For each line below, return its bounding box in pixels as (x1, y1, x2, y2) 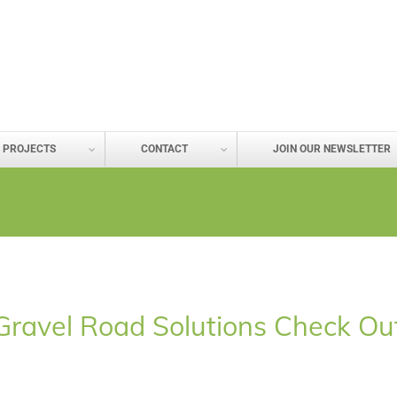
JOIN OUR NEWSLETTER (272, 143, 391, 156)
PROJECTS (2, 143, 56, 156)
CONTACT (140, 143, 188, 156)
